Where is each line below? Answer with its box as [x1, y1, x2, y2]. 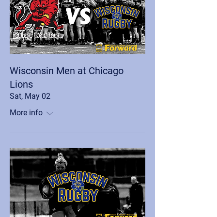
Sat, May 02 [10, 92, 50, 101]
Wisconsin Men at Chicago [10, 65, 124, 77]
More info [10, 108, 43, 117]
